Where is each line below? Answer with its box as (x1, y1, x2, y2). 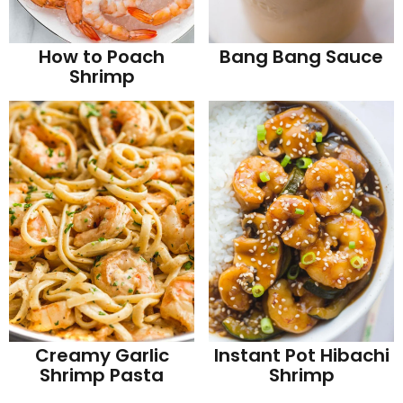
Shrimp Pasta (40, 362, 164, 388)
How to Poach (39, 43, 165, 69)
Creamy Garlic (34, 342, 169, 368)
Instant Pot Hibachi (213, 342, 390, 368)
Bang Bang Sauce (219, 43, 383, 69)
